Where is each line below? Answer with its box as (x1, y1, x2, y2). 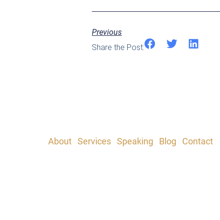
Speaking (117, 136, 154, 146)
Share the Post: (92, 42, 144, 52)
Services (78, 136, 111, 146)
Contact (182, 136, 214, 146)
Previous (92, 27, 122, 37)
